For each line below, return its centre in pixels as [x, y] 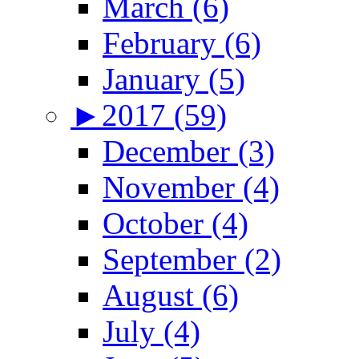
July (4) [151, 331]
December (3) [189, 151]
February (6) [182, 42]
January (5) [174, 79]
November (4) [191, 187]
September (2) [192, 259]
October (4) [175, 223]
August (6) [171, 295]
